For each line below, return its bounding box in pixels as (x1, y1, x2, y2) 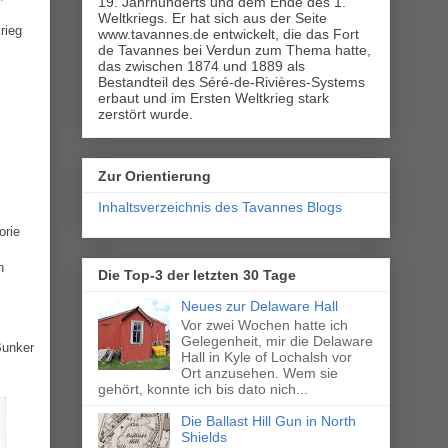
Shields (180, 428, 227, 445)
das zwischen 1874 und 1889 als (98, 58, 305, 75)
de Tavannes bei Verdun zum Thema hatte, (98, 42, 371, 59)
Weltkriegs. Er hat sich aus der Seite (98, 10, 327, 27)
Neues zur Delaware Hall (180, 298, 338, 315)
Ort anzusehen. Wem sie (180, 364, 338, 381)
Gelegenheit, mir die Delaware (180, 332, 373, 349)
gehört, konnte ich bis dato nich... (98, 380, 308, 397)
